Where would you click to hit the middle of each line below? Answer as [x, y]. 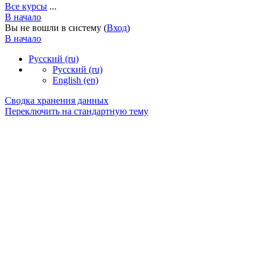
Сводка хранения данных [57, 100]
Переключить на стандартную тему [77, 111]
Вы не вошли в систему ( [56, 27]
